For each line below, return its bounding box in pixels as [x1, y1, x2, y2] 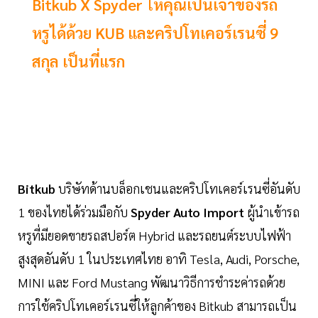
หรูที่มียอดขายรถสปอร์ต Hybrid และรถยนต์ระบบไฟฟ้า [18, 227, 291, 244]
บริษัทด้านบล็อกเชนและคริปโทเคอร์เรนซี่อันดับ [55, 180, 300, 197]
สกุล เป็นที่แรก [32, 51, 132, 72]
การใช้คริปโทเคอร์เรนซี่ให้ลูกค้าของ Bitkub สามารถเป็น [18, 297, 297, 314]
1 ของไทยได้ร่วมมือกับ [18, 204, 131, 221]
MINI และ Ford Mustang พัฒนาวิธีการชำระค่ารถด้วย [18, 274, 285, 291]
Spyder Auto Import [131, 204, 244, 221]
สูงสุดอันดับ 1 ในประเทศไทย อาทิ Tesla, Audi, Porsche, [18, 251, 300, 268]
